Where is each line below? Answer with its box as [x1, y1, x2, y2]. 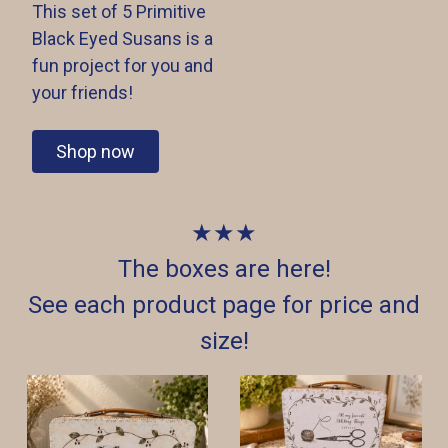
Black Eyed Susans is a [31, 28, 213, 49]
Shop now [55, 141, 135, 162]
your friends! [31, 82, 133, 103]
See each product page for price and [28, 291, 420, 319]
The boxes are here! [117, 255, 331, 283]
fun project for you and [31, 55, 217, 76]
